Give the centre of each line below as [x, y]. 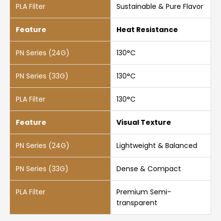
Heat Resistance [147, 29]
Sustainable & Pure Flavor [160, 6]
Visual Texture [144, 122]
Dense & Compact [148, 168]
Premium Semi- [144, 192]
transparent [137, 203]
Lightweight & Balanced [157, 145]
